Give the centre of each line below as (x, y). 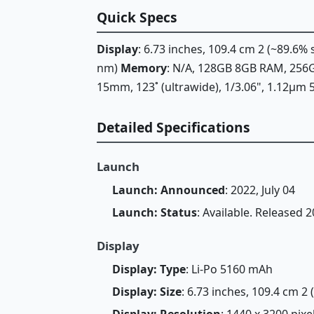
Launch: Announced (168, 190)
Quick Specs (137, 17)
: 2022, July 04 (260, 190)
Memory (144, 68)
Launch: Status (154, 212)
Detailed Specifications (173, 127)
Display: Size (146, 291)
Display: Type (149, 269)
